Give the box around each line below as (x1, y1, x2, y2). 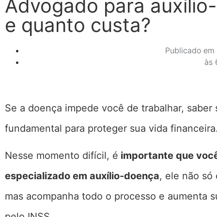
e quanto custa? (5, 13, 151, 37)
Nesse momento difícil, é (5, 150, 118, 162)
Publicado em (165, 46, 215, 55)
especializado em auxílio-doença (5, 170, 159, 182)
